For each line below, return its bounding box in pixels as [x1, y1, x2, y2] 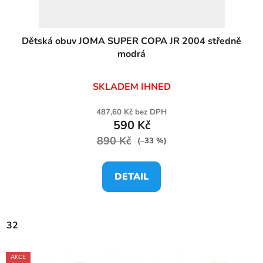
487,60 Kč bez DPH [96, 106, 167, 117]
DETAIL [114, 170, 149, 183]
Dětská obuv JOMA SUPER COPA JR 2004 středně [22, 34, 241, 48]
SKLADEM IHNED [92, 80, 171, 93]
